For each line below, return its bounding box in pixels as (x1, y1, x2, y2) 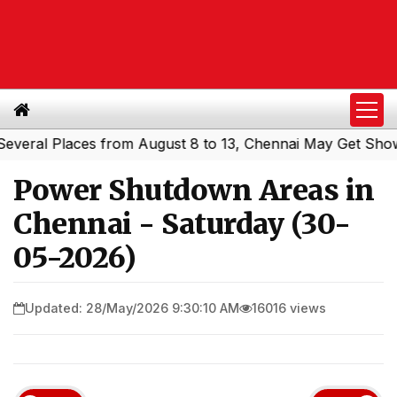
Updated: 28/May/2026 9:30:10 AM (25, 300, 239, 315)
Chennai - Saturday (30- (13, 206, 351, 242)
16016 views (252, 300, 326, 315)
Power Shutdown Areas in (13, 173, 375, 208)
